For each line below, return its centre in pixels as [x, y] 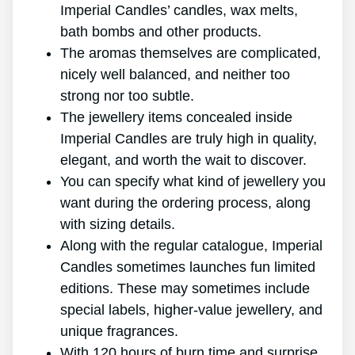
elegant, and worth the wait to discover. [183, 160]
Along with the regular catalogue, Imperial [191, 246]
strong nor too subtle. [127, 96]
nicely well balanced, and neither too [175, 75]
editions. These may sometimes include [185, 289]
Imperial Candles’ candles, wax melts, [179, 11]
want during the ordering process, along [185, 203]
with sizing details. [118, 225]
